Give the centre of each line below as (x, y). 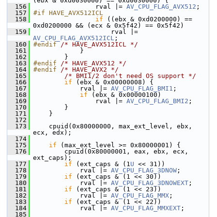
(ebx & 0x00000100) (124, 95)
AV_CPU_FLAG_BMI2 (157, 101)
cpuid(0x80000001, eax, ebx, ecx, (109, 151)
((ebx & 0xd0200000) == (148, 19)
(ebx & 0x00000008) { (113, 82)
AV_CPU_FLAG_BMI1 (142, 88)
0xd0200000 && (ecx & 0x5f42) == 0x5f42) (108, 25)
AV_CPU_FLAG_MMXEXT (146, 208)
